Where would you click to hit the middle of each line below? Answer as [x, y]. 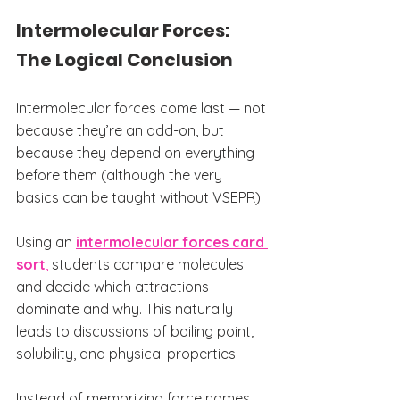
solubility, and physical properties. [127, 353]
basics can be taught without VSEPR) [138, 197]
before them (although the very [121, 175]
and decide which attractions [114, 286]
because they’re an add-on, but [122, 130]
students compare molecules [148, 264]
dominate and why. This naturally [126, 308]
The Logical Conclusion [125, 59]
